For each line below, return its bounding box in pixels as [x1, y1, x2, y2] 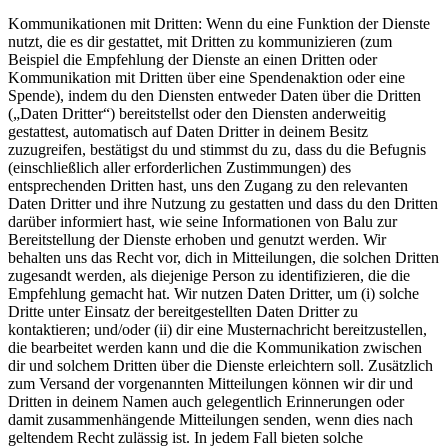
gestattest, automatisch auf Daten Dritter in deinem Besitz [8, 122, 368, 140]
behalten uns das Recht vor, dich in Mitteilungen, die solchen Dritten [8, 248, 439, 266]
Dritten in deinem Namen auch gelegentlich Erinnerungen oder [8, 392, 404, 410]
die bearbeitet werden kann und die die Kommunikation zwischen [8, 338, 422, 356]
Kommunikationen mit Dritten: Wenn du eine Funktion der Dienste [8, 14, 430, 32]
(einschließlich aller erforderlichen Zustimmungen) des [8, 158, 351, 176]
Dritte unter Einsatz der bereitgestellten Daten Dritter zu [8, 302, 358, 320]
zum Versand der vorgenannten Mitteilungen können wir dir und [8, 374, 413, 392]
